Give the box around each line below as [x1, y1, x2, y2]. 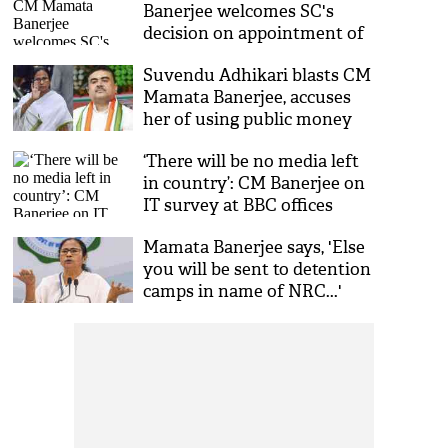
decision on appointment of [143, 23, 365, 44]
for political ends [143, 131, 278, 152]
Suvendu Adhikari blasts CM [143, 65, 372, 86]
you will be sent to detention [143, 259, 372, 280]
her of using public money [143, 109, 353, 130]
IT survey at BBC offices [143, 195, 334, 216]
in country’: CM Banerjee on [143, 173, 366, 194]
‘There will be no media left [143, 151, 360, 172]
